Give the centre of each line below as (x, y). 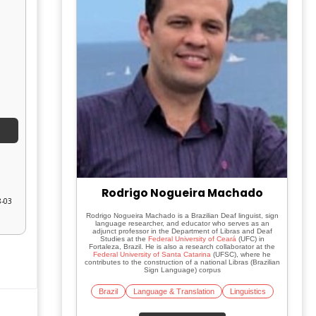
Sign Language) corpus (182, 270)
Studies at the (124, 239)
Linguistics (248, 291)
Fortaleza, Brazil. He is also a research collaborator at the (182, 247)
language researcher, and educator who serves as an (182, 223)
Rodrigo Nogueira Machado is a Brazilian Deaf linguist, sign (182, 215)
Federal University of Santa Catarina (152, 254)
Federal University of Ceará (192, 239)
